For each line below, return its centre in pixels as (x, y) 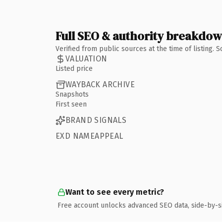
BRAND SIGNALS (96, 120)
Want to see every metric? (115, 192)
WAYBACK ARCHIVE (100, 84)
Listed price (74, 68)
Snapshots (72, 94)
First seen (71, 104)
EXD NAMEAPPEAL (89, 136)
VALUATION (86, 59)
